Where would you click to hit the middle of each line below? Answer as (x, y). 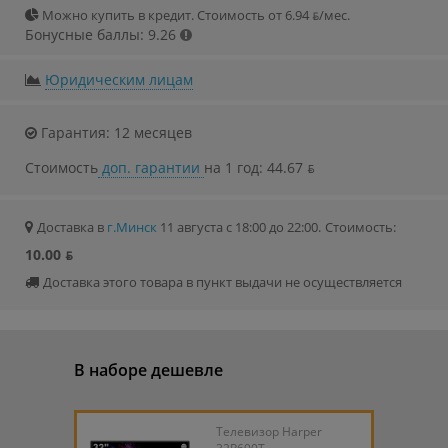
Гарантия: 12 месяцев (114, 133)
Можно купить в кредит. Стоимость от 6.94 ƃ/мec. (194, 15)
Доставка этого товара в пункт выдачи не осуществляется (222, 282)
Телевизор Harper (269, 432)
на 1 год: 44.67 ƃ (259, 168)
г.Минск (132, 227)
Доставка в (72, 227)
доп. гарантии (151, 168)
